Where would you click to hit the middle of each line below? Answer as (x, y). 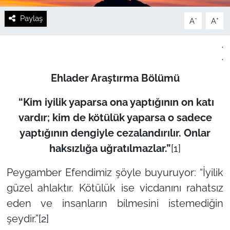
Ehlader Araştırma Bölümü (115, 78)
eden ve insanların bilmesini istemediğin (115, 203)
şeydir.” (22, 218)
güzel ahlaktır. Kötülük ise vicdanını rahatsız (115, 188)
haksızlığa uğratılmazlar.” (110, 148)
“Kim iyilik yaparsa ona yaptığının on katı (115, 102)
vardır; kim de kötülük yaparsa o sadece (115, 117)
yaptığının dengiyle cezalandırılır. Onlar (115, 133)
